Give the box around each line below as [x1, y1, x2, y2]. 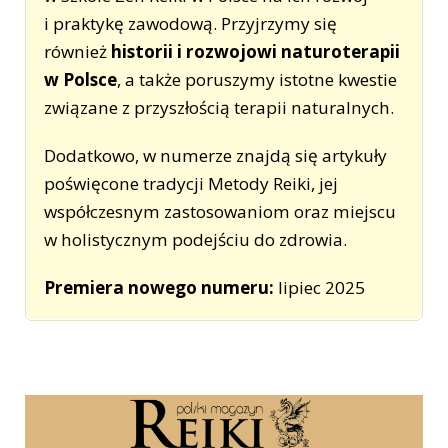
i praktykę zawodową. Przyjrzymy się [44, 12, 338, 36]
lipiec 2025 [274, 276, 366, 300]
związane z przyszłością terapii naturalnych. [44, 96, 395, 120]
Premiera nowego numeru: [44, 276, 275, 300]
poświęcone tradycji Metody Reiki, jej [44, 172, 339, 196]
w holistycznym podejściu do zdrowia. [44, 228, 348, 252]
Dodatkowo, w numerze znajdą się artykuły [44, 144, 388, 168]
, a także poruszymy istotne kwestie [117, 68, 398, 92]
